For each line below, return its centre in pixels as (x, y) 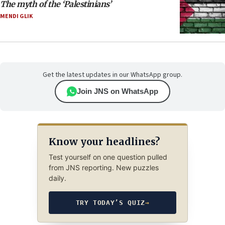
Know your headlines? (104, 141)
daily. (57, 178)
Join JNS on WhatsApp (118, 91)
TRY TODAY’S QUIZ (110, 203)
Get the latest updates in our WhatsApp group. (113, 75)
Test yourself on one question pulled (108, 157)
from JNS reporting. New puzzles (103, 168)
